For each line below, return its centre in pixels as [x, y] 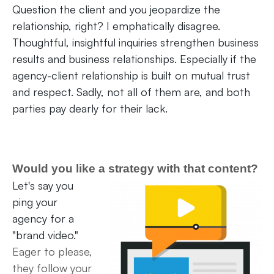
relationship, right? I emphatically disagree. [116, 26]
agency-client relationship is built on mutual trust [131, 76]
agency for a [43, 219]
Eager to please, [52, 252]
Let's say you [43, 186]
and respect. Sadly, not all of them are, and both [131, 92]
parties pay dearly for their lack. [90, 109]
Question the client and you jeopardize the [116, 9]
